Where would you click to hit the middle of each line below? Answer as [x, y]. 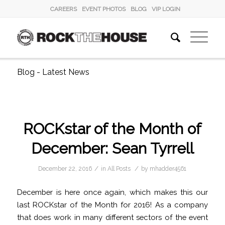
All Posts [119, 169]
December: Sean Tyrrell [112, 148]
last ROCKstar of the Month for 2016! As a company [113, 204]
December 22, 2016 [65, 169]
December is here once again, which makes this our [113, 192]
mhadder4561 [168, 169]
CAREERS [63, 9]
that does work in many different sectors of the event [113, 217]
